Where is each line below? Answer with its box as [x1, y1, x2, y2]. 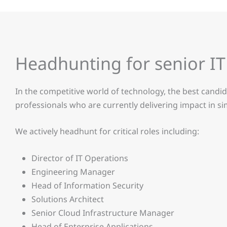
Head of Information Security [31, 179, 143, 191]
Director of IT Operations [31, 152, 128, 164]
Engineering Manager [31, 166, 115, 177]
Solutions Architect [31, 193, 104, 205]
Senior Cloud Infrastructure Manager [31, 207, 174, 218]
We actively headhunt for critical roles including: [15, 126, 199, 137]
